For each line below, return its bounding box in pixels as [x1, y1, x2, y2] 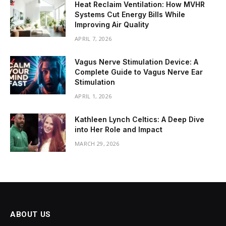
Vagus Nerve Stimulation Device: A [75, 57, 198, 66]
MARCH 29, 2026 [75, 139, 120, 147]
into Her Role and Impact [75, 125, 162, 134]
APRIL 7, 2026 [75, 34, 112, 42]
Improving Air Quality [75, 20, 149, 29]
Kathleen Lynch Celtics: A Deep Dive [75, 115, 204, 124]
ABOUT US [10, 209, 51, 219]
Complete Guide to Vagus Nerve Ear [75, 67, 203, 76]
